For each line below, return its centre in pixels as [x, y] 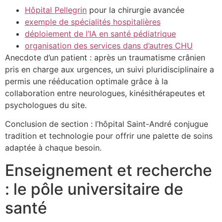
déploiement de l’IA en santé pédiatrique [100, 34]
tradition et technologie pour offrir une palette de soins [109, 136]
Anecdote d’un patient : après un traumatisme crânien [105, 58]
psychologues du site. [46, 105]
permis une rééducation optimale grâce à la [86, 82]
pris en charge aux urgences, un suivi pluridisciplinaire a [110, 70]
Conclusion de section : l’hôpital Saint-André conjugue [107, 124]
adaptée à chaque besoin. [53, 148]
